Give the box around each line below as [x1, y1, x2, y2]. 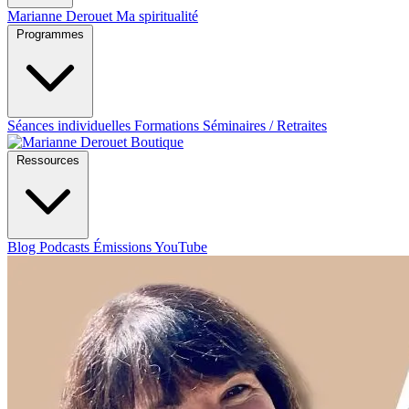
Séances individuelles [7, 118, 134, 133]
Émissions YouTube [93, 239, 207, 255]
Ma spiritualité [116, 8, 198, 24]
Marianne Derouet [7, 8, 116, 24]
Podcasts [39, 239, 93, 255]
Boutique [131, 134, 184, 150]
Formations [134, 118, 203, 133]
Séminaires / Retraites [203, 118, 327, 133]
